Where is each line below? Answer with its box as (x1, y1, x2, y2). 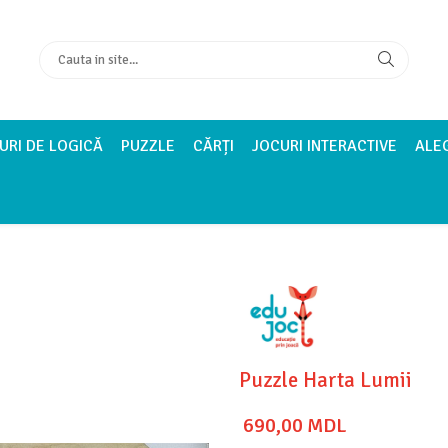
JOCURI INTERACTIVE (252, 136, 397, 156)
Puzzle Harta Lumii (239, 367, 412, 393)
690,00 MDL (243, 413, 347, 438)
